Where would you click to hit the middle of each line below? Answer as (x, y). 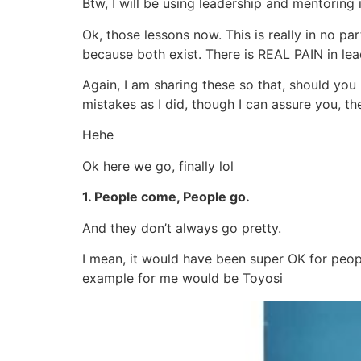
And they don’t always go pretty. (182, 228)
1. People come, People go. (166, 197)
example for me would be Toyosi (183, 278)
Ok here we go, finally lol (158, 166)
